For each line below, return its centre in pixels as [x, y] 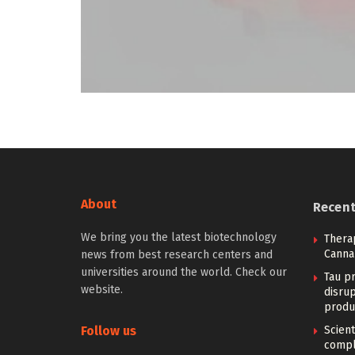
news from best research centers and [177, 255]
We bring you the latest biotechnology [179, 237]
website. [102, 290]
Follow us [109, 331]
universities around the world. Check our [184, 272]
